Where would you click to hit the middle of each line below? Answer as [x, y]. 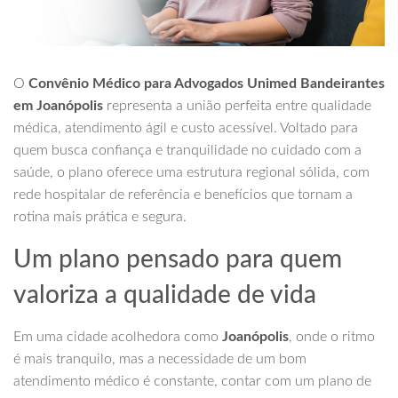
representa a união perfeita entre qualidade [237, 106]
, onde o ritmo [332, 337]
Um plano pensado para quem [178, 260]
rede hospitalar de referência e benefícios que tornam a [183, 195]
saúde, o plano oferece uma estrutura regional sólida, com [191, 173]
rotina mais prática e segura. [100, 217]
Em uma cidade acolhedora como [118, 337]
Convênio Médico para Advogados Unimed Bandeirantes [207, 84]
